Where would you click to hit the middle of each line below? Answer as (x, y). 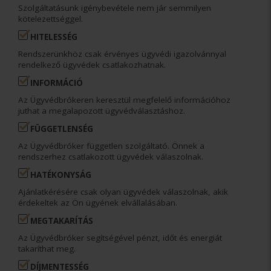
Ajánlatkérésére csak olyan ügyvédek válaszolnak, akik (123, 191)
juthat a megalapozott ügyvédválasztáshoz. (102, 110)
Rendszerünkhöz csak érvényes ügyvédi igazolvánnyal (122, 54)
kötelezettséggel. (51, 18)
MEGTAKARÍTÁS (60, 220)
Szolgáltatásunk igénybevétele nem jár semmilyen (115, 8)
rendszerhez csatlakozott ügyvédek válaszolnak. (111, 156)
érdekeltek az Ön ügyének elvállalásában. (98, 202)
